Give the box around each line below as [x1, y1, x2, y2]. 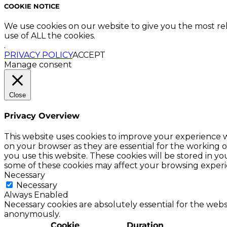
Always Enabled [4, 190, 68, 200]
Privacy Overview [4, 111, 80, 121]
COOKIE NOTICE [4, 2, 60, 10]
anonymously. [4, 209, 60, 219]
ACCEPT [72, 50, 105, 60]
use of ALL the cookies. [4, 31, 95, 41]
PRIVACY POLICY [4, 50, 72, 60]
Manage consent [4, 60, 72, 70]
